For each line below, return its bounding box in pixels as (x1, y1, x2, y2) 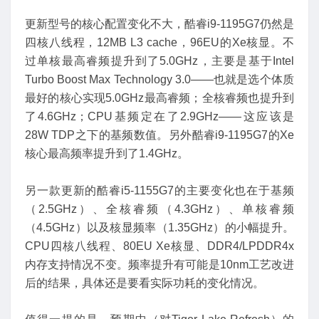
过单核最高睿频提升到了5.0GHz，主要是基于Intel (25, 55, 294, 68)
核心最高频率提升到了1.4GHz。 (25, 147, 189, 160)
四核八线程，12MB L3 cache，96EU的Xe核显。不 (25, 36, 294, 49)
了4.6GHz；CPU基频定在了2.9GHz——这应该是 (25, 110, 294, 123)
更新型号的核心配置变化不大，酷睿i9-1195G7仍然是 (25, 18, 294, 31)
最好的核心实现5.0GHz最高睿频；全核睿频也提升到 (25, 92, 294, 105)
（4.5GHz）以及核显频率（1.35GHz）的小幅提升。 (25, 221, 294, 234)
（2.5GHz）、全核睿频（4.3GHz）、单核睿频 (25, 202, 294, 215)
